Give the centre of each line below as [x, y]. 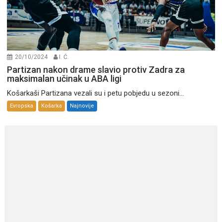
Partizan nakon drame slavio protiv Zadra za [96, 70]
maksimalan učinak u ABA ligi [64, 79]
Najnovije [82, 106]
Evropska [22, 106]
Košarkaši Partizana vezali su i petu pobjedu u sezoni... [96, 93]
